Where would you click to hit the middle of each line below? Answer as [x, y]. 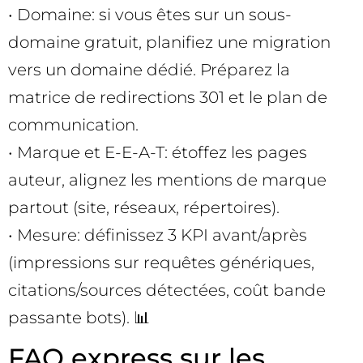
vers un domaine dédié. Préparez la [149, 69]
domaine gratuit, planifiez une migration [169, 42]
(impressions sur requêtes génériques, [161, 262]
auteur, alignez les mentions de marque [167, 179]
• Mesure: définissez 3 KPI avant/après [158, 235]
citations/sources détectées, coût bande [167, 290]
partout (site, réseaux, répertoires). [144, 207]
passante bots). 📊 [79, 317]
